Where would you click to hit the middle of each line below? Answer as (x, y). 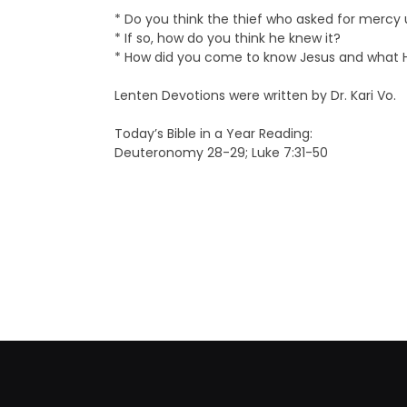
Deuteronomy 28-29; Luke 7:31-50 (221, 153)
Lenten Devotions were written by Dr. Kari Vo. (255, 96)
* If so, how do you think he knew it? (227, 39)
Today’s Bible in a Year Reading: (213, 134)
